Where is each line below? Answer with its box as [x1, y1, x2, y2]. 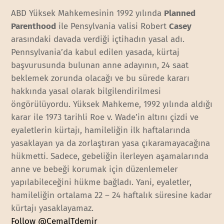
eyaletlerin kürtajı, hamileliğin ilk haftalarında [11, 124, 190, 135]
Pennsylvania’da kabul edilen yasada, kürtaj [11, 46, 180, 57]
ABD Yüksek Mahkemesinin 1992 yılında [11, 7, 164, 18]
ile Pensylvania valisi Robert [56, 20, 169, 31]
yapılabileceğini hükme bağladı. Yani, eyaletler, [11, 176, 192, 187]
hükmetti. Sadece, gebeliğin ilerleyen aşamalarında [11, 150, 209, 161]
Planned [164, 7, 196, 18]
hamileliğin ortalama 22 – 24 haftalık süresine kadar [11, 189, 212, 200]
